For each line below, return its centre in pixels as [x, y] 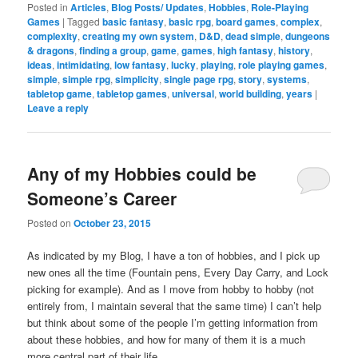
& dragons [51, 50]
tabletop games [132, 93]
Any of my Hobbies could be [142, 174]
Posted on [51, 223]
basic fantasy [133, 21]
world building [251, 93]
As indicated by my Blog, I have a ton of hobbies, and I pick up [174, 256]
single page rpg [199, 79]
